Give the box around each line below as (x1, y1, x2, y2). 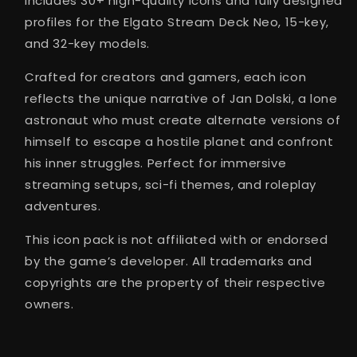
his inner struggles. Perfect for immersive (25, 155, 287, 171)
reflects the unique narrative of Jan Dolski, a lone (25, 90, 338, 107)
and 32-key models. (25, 35, 150, 52)
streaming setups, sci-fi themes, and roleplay (25, 176, 317, 193)
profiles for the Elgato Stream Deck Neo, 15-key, (25, 14, 329, 30)
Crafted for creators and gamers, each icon (25, 69, 307, 85)
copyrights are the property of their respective (25, 274, 326, 291)
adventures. (25, 198, 101, 214)
